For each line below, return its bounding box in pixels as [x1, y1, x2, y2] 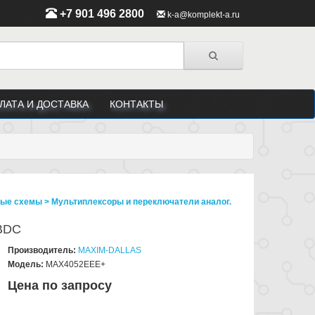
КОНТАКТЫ [110, 98, 163, 110]
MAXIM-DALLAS [78, 245, 142, 255]
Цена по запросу [8, 278, 112, 292]
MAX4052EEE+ [46, 259, 106, 269]
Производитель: [8, 245, 77, 255]
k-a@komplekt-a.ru [167, 10, 240, 20]
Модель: [8, 259, 44, 269]
